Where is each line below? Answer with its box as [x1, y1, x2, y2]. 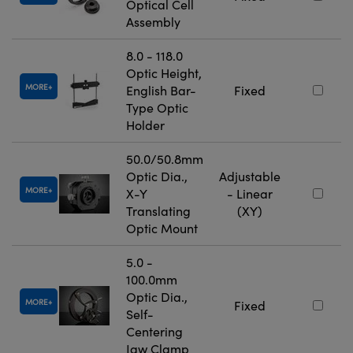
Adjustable [219, 168, 281, 185]
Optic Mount [126, 220, 198, 237]
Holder [126, 117, 165, 134]
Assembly [126, 13, 180, 31]
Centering [126, 323, 183, 340]
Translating [126, 203, 191, 220]
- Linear [227, 185, 273, 203]
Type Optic [126, 99, 188, 117]
